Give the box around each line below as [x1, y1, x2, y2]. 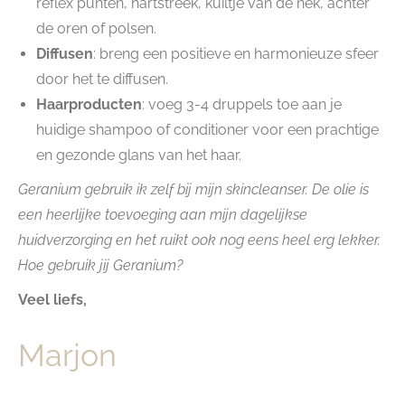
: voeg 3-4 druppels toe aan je [142, 96, 342, 113]
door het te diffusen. [36, 71, 168, 88]
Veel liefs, [18, 291, 87, 308]
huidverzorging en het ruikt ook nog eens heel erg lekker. [18, 231, 381, 249]
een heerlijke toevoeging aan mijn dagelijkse [18, 206, 307, 223]
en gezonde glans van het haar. [36, 146, 241, 164]
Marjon [18, 337, 117, 373]
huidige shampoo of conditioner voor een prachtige [36, 121, 379, 138]
